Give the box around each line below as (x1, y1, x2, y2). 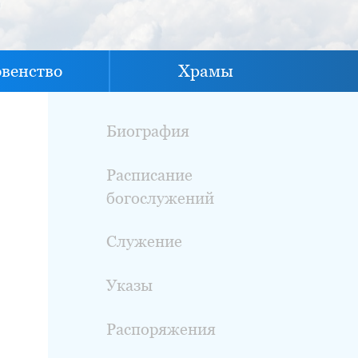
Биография (105, 121, 189, 140)
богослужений (105, 189, 214, 207)
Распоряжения (105, 320, 216, 338)
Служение (105, 233, 182, 251)
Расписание (105, 165, 193, 184)
